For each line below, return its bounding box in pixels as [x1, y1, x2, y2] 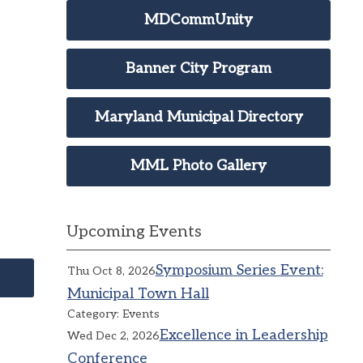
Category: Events [66, 307, 160, 321]
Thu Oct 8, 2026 [66, 264, 156, 278]
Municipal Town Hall [66, 285, 209, 302]
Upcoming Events [66, 222, 203, 241]
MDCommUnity [144, 11, 254, 28]
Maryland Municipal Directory [94, 109, 303, 126]
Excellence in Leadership [159, 327, 328, 344]
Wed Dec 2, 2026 [66, 329, 160, 343]
